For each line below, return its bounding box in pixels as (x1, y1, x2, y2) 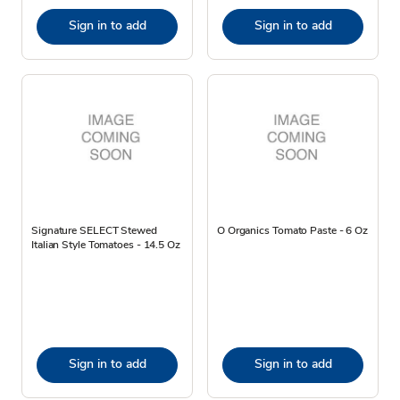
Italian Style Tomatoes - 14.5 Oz (31, 237, 180, 252)
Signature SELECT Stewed (31, 222, 157, 237)
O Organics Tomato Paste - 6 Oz (217, 222, 368, 237)
